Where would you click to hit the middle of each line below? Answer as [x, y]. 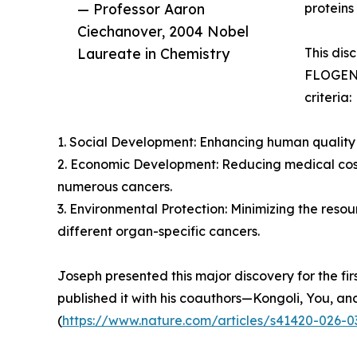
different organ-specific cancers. [159, 231]
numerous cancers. [115, 187]
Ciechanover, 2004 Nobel [163, 31]
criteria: [328, 98]
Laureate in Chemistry [153, 54]
